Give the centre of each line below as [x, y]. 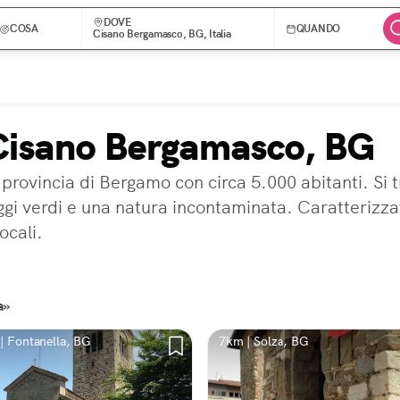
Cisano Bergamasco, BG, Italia [162, 34]
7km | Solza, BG [264, 341]
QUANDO [318, 29]
